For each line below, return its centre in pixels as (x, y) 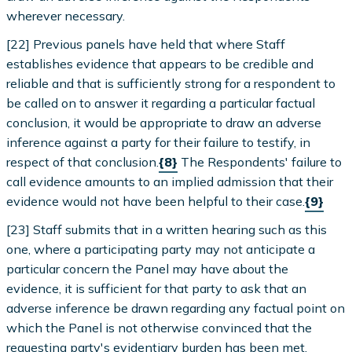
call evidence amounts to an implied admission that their (170, 182)
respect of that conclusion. (83, 162)
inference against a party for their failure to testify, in (159, 143)
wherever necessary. (66, 16)
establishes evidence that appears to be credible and (160, 64)
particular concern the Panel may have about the (148, 269)
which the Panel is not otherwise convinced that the (159, 328)
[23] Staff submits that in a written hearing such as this (167, 230)
